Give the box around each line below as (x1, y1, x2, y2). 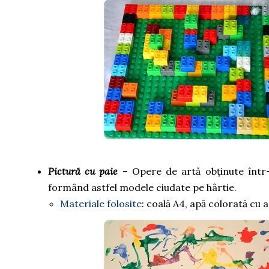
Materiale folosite (60, 198, 142, 210)
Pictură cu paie (48, 165, 118, 177)
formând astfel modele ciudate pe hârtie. (48, 181, 239, 193)
